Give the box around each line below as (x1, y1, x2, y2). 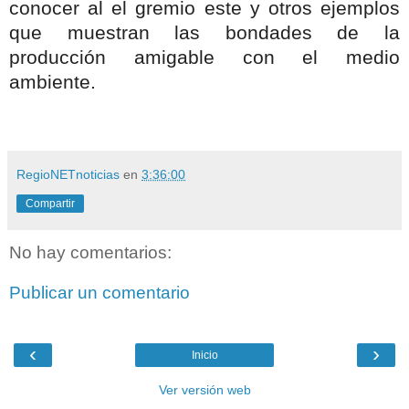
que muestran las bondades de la (9, 22, 400, 45)
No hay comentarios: (9, 243, 172, 263)
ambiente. (9, 71, 96, 94)
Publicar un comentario (9, 282, 190, 302)
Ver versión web (158, 383, 251, 398)
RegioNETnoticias (16, 167, 120, 183)
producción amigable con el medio (9, 47, 400, 69)
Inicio (191, 349, 218, 362)
